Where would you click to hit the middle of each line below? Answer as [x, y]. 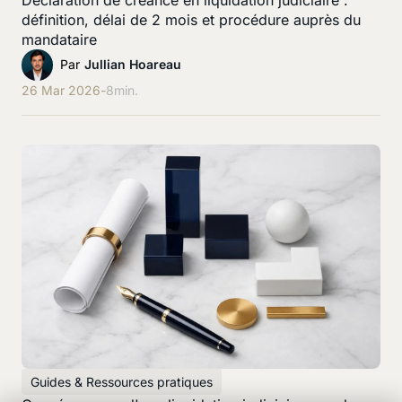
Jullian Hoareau [133, 65]
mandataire [59, 39]
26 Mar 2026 [61, 90]
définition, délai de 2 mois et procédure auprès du [191, 19]
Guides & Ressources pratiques [122, 381]
